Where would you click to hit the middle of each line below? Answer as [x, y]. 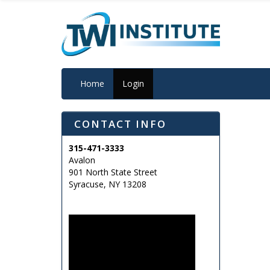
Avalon [82, 160]
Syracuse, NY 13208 [108, 184]
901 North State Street [113, 172]
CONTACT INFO [120, 124]
